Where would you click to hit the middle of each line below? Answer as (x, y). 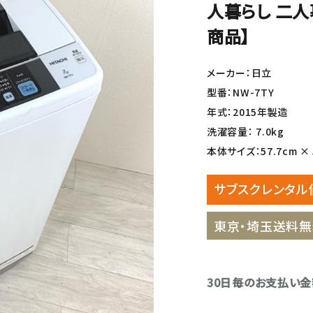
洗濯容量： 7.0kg (246, 131)
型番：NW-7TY (241, 92)
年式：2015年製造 (247, 112)
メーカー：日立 (239, 73)
